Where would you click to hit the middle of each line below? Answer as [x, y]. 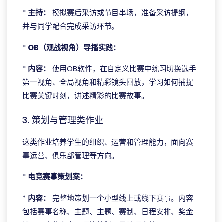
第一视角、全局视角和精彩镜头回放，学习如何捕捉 [108, 82]
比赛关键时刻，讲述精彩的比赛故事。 [85, 95]
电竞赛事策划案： [57, 177]
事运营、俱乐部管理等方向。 [71, 155]
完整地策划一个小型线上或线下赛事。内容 [122, 198]
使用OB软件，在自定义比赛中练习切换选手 [123, 69]
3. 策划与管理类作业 [63, 120]
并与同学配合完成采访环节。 [71, 26]
